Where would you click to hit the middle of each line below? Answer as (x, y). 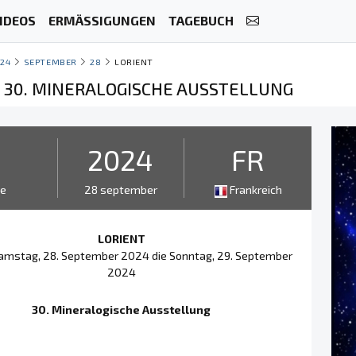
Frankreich (254, 190)
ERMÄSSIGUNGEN (102, 21)
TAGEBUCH (201, 21)
